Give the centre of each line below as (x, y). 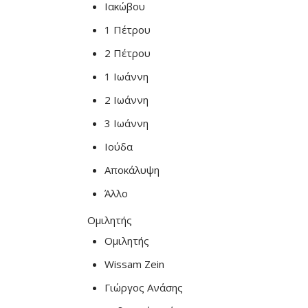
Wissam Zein (134, 264)
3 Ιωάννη (126, 123)
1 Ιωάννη (126, 76)
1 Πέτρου (128, 30)
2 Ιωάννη (126, 100)
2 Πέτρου (128, 53)
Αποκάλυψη (132, 170)
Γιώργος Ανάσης (144, 287)
